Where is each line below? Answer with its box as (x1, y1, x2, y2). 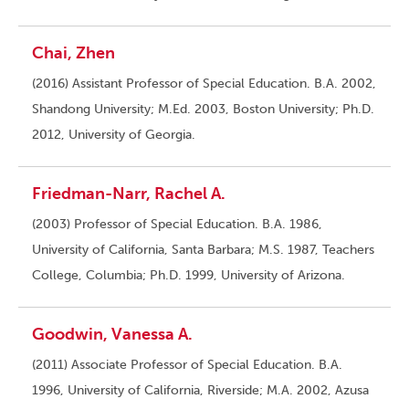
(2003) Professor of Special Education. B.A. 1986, (32, 216, 322, 233)
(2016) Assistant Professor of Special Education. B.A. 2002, (32, 76, 376, 92)
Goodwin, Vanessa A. (32, 324, 193, 345)
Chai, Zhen (32, 43, 115, 64)
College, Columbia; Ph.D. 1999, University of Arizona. (32, 267, 345, 284)
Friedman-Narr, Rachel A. (32, 184, 225, 204)
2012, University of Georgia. (32, 127, 195, 143)
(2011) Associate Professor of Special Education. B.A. (32, 357, 342, 373)
